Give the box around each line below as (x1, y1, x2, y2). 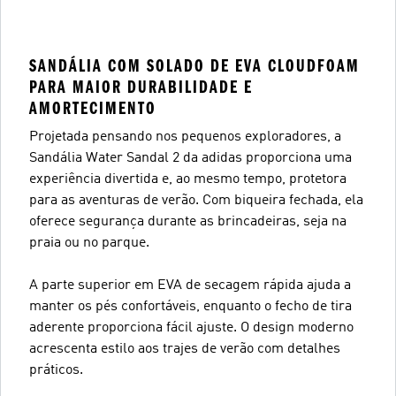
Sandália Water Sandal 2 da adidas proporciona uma (29, 150, 352, 165)
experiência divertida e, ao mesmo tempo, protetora (29, 171, 346, 187)
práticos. (29, 362, 83, 377)
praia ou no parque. (29, 235, 149, 250)
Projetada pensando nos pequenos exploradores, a (29, 129, 341, 144)
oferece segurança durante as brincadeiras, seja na (29, 214, 346, 229)
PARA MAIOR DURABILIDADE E (29, 76, 253, 97)
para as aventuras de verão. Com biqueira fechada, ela (29, 193, 363, 208)
